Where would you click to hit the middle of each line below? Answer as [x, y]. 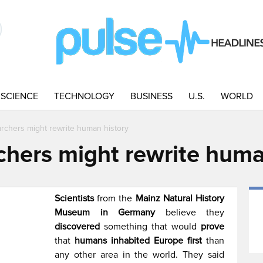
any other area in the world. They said [139, 255]
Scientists [75, 198]
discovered [77, 227]
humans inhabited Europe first [139, 241]
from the [115, 198]
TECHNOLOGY [84, 96]
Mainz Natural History [180, 198]
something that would [150, 227]
